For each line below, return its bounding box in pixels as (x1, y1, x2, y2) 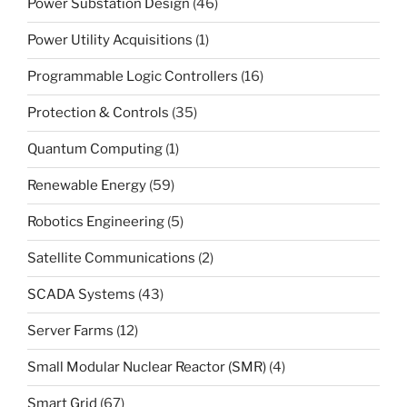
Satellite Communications (27, 250, 195, 267)
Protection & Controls (27, 104, 169, 122)
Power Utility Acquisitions (27, 32, 193, 49)
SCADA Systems (27, 286, 135, 303)
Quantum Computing (27, 141, 163, 158)
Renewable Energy (27, 177, 146, 194)
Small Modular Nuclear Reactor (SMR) (27, 359, 266, 376)
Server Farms (27, 323, 114, 340)
